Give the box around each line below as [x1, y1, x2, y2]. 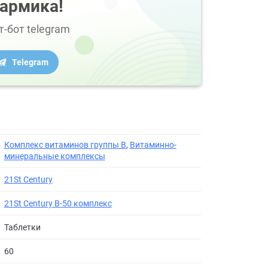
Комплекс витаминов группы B [4, 140, 126, 150]
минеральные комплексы [4, 151, 105, 161]
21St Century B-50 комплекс [4, 198, 112, 208]
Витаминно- [129, 140, 176, 150]
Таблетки [4, 222, 41, 232]
